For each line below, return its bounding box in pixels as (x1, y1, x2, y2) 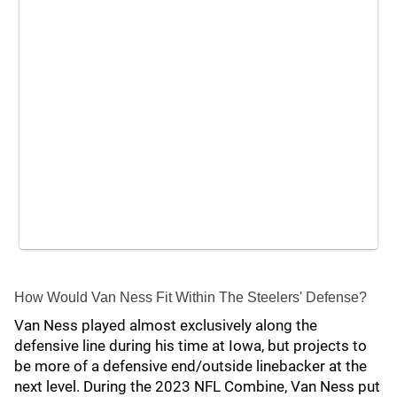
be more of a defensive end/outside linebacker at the (14, 357, 367, 375)
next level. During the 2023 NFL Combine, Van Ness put (14, 378, 380, 395)
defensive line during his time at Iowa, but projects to (14, 337, 367, 354)
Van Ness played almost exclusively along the (14, 316, 317, 334)
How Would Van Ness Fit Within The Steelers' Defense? (14, 290, 370, 305)
